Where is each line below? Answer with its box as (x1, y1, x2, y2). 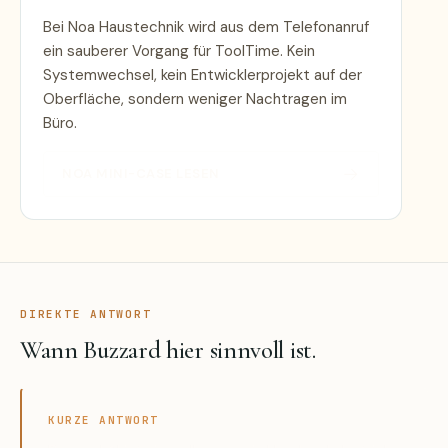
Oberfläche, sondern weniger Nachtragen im (43, 88, 347, 109)
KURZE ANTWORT (48, 412, 160, 427)
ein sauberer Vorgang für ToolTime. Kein (43, 40, 315, 61)
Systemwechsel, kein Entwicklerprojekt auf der (43, 64, 362, 85)
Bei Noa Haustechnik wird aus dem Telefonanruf (43, 16, 369, 37)
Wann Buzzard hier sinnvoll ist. (20, 334, 316, 365)
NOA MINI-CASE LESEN (62, 164, 220, 182)
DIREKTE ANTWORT (20, 306, 152, 321)
